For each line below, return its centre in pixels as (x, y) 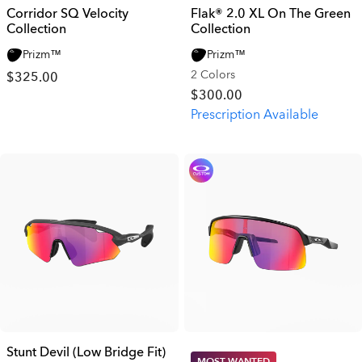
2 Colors (213, 75)
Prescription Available (254, 115)
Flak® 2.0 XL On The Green (270, 14)
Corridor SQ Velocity (67, 14)
